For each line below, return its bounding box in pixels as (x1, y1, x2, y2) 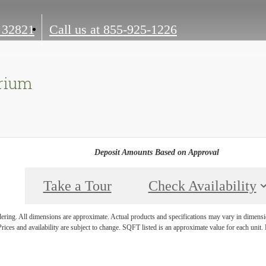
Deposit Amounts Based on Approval (94, 147, 219, 157)
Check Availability (148, 178, 256, 194)
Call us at (49, 22, 100, 37)
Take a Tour (43, 178, 112, 194)
